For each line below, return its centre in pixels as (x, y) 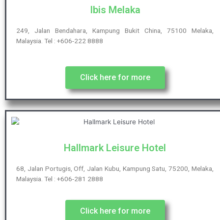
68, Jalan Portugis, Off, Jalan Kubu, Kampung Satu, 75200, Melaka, (115, 169)
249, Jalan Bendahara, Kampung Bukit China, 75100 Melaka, (115, 30)
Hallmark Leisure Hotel (115, 148)
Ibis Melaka (115, 10)
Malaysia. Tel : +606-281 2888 (60, 179)
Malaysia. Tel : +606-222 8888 (60, 41)
